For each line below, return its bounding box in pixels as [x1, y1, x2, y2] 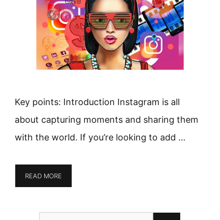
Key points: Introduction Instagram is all [15, 96, 180, 107]
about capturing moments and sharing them [15, 114, 198, 125]
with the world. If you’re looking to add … [15, 132, 186, 142]
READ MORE [25, 171, 62, 180]
